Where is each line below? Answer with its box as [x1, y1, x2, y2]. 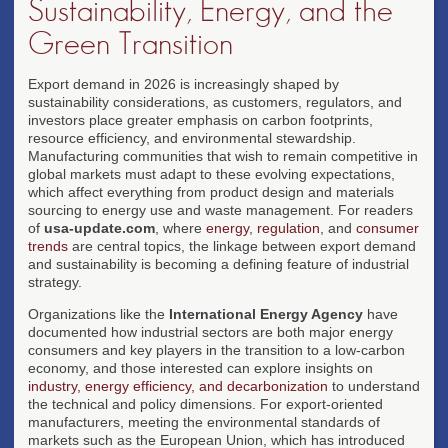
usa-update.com [44, 219, 155, 236]
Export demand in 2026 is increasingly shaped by [28, 75, 339, 92]
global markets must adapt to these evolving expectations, [28, 165, 395, 182]
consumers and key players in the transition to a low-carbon [28, 341, 405, 358]
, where [155, 219, 206, 236]
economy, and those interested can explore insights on [28, 359, 373, 376]
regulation [257, 219, 320, 236]
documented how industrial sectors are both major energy [28, 323, 393, 340]
